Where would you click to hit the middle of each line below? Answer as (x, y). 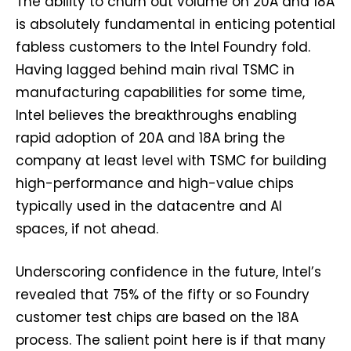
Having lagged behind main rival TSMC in (155, 70)
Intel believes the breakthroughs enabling (156, 116)
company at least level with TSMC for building (171, 161)
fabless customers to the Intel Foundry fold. (163, 47)
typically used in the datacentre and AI (149, 206)
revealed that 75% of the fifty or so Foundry (163, 295)
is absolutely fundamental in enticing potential (175, 25)
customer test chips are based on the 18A (157, 318)
